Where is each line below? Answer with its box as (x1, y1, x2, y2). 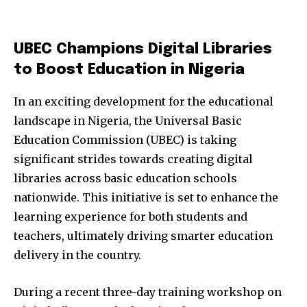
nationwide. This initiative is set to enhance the (14, 190, 278, 204)
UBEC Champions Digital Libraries (14, 41, 272, 57)
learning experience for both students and (14, 209, 247, 223)
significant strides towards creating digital (14, 151, 253, 166)
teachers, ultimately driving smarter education (14, 228, 273, 243)
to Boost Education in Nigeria (14, 62, 245, 77)
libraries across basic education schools (14, 171, 237, 185)
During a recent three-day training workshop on (14, 284, 282, 299)
